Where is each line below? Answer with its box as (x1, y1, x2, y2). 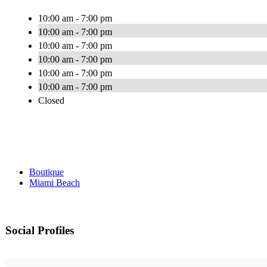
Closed (38, 95, 64, 106)
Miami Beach (29, 178, 80, 188)
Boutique (29, 167, 64, 178)
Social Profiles (5, 224, 74, 237)
